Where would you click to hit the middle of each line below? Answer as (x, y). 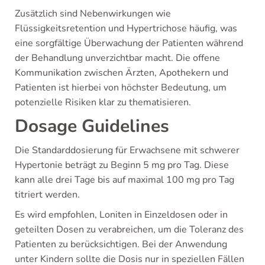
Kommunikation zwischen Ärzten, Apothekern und (122, 73)
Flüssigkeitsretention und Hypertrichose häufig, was (126, 28)
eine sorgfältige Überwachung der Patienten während (129, 43)
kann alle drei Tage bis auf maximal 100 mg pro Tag (125, 180)
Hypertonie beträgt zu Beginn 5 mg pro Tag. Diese (122, 165)
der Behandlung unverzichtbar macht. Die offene (117, 58)
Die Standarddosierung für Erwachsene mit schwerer (127, 150)
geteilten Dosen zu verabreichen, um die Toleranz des (129, 230)
